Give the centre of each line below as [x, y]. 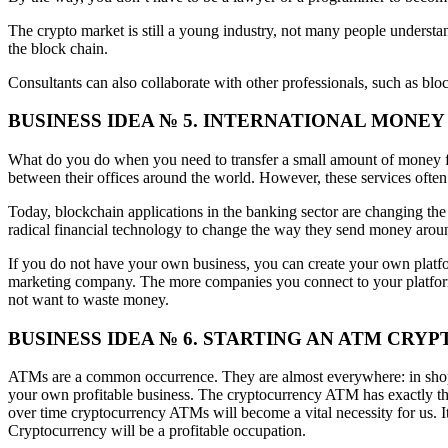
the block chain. [58, 48]
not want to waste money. [88, 299]
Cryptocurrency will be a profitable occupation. [157, 431]
